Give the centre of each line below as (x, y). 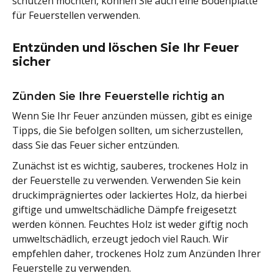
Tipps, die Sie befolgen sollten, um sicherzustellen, (128, 131)
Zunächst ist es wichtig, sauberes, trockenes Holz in (130, 166)
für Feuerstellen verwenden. (76, 16)
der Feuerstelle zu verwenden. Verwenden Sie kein (126, 181)
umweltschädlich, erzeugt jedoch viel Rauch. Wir (120, 239)
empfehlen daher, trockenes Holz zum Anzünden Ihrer (136, 254)
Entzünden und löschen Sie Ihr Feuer (126, 48)
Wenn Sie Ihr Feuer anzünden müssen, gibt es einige (132, 116)
